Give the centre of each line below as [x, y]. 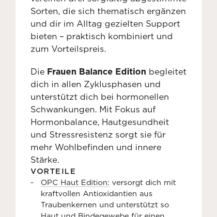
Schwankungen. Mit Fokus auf [93, 109]
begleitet [166, 71]
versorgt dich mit [143, 182]
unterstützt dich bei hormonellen [100, 96]
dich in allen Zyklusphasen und [96, 84]
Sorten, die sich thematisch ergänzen [108, 11]
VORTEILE [54, 171]
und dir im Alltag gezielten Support [105, 23]
